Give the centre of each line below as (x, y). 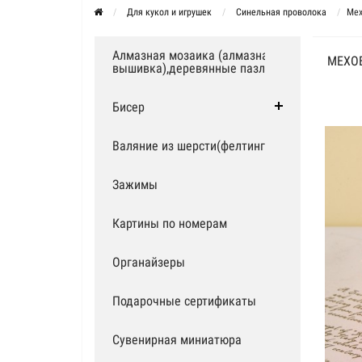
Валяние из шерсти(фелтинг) (191, 146)
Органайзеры (149, 262)
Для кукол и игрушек (169, 12)
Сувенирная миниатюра (177, 340)
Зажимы (135, 185)
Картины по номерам (170, 223)
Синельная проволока (281, 12)
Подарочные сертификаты (184, 301)
